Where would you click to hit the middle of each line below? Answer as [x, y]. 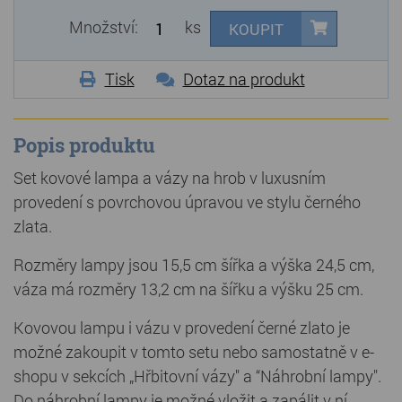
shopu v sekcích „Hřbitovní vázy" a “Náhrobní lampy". [197, 376]
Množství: [105, 26]
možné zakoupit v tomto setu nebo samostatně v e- [194, 352]
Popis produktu [84, 145]
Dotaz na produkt [244, 79]
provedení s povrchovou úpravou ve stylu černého [187, 202]
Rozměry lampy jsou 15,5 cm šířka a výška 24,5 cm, [194, 265]
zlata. [33, 227]
